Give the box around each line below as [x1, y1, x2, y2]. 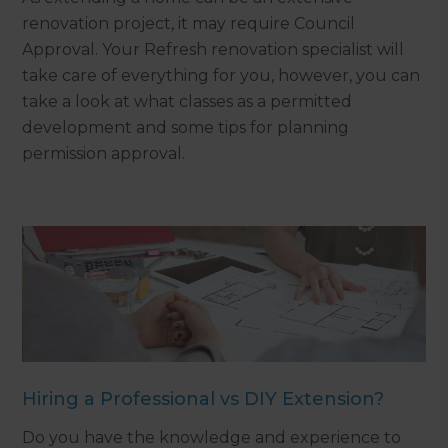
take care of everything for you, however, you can [22, 66, 421, 86]
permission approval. [22, 144, 186, 164]
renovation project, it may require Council [22, 14, 356, 34]
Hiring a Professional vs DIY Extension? [22, 387, 385, 410]
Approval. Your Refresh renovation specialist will [22, 40, 405, 60]
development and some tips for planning [22, 118, 350, 138]
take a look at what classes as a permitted [22, 92, 353, 112]
